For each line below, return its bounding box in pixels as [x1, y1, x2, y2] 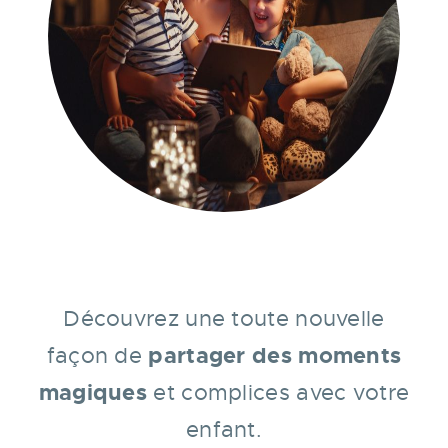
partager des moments [148, 340, 402, 370]
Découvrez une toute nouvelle [63, 304, 385, 332]
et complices [147, 378, 297, 406]
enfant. [185, 415, 263, 443]
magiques [38, 377, 148, 407]
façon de [46, 341, 149, 369]
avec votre [296, 378, 410, 406]
